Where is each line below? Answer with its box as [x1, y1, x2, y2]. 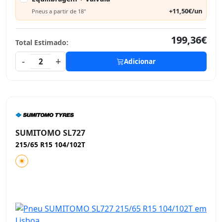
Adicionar [124, 56, 156, 66]
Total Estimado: [15, 38, 68, 47]
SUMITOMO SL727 [15, 127, 85, 138]
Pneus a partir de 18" [32, 7, 86, 15]
